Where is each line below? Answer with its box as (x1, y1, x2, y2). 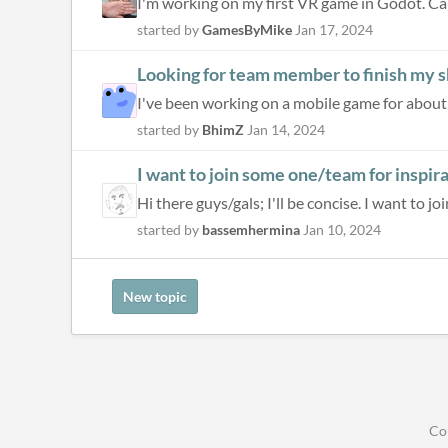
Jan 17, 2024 (295, 21, 373, 38)
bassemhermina (202, 221, 300, 238)
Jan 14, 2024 (247, 121, 325, 138)
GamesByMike (202, 21, 292, 38)
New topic (123, 288, 187, 305)
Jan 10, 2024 (303, 221, 381, 238)
